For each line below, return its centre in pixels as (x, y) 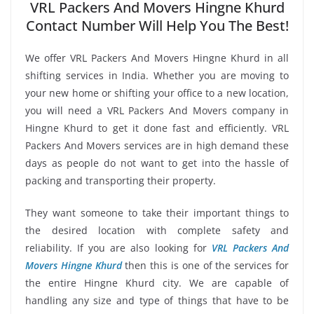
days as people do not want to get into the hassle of (157, 163)
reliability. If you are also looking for (118, 248)
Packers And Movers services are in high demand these (157, 146)
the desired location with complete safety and (157, 231)
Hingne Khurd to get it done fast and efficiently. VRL (157, 128)
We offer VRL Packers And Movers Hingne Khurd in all (157, 58)
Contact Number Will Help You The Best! (157, 26)
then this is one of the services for (205, 266)
